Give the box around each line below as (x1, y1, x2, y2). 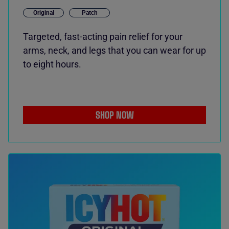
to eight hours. (23, 59, 81, 70)
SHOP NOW (95, 109, 134, 121)
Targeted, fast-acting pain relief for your (23, 31, 182, 42)
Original (33, 9, 54, 16)
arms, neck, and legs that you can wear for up (23, 45, 206, 56)
